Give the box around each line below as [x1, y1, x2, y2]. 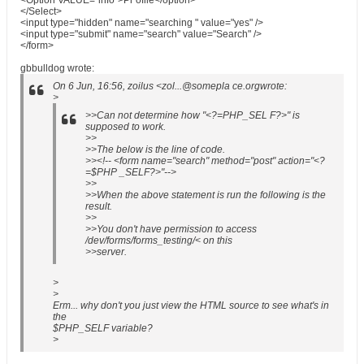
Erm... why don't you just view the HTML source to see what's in [53, 300, 329, 311]
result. [85, 201, 112, 212]
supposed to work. [85, 121, 166, 132]
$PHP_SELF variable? [53, 323, 153, 334]
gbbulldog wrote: [20, 63, 94, 74]
